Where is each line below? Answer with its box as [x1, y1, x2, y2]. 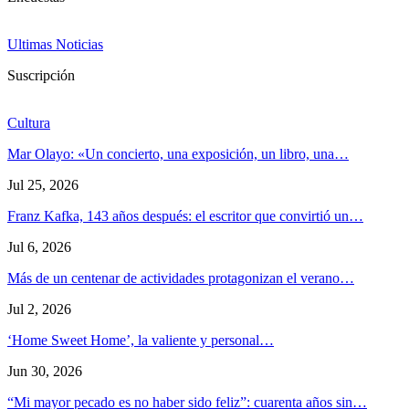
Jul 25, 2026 [7, 176, 79, 193]
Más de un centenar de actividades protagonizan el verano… [7, 269, 354, 286]
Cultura [7, 114, 50, 131]
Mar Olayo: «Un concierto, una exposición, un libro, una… [7, 145, 349, 162]
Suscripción [7, 67, 75, 83]
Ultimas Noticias [7, 36, 103, 52]
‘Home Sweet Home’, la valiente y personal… [7, 331, 274, 348]
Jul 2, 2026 [7, 300, 71, 317]
